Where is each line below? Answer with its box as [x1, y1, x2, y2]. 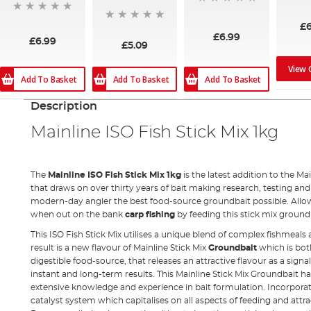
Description [30, 101, 97, 112]
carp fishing [124, 210, 175, 219]
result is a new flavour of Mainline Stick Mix [30, 244, 208, 253]
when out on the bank [30, 210, 125, 219]
